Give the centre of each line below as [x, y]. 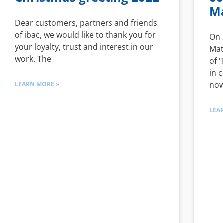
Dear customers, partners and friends [86, 23]
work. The [33, 59]
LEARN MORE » [37, 84]
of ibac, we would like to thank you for [85, 35]
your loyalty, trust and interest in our [84, 47]
